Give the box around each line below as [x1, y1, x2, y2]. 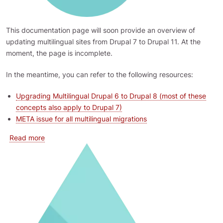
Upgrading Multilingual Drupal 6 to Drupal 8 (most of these [16, 92, 206, 100]
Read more [9, 133, 45, 142]
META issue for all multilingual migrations [16, 114, 147, 123]
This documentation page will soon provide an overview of [6, 26, 195, 34]
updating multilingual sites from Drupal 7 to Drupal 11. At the [6, 37, 201, 46]
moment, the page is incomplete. [6, 49, 112, 57]
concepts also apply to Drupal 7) [16, 103, 122, 111]
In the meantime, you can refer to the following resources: [6, 70, 193, 79]
